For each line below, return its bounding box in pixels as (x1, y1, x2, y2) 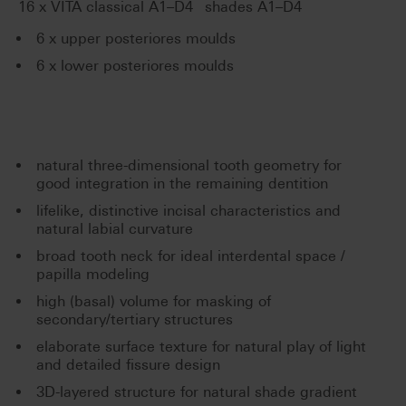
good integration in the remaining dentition (36, 174, 328, 192)
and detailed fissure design (36, 355, 220, 373)
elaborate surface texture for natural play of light (36, 337, 366, 355)
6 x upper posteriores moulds (36, 29, 236, 47)
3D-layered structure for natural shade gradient (36, 382, 357, 401)
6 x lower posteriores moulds (36, 56, 234, 74)
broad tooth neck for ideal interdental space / (36, 246, 345, 265)
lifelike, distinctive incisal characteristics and (36, 201, 341, 219)
